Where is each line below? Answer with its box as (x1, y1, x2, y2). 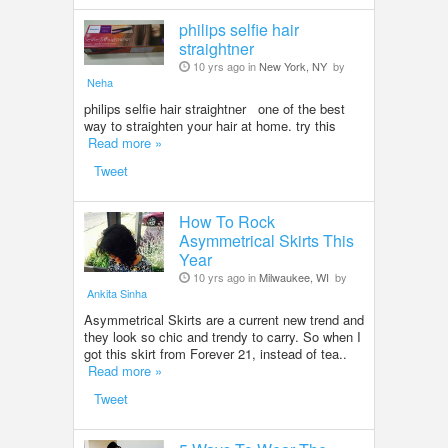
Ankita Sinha (87, 285, 147, 301)
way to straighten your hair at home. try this (84, 116, 352, 135)
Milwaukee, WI (259, 269, 329, 285)
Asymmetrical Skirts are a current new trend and (84, 310, 364, 329)
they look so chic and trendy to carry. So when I (84, 327, 361, 346)
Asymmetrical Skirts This (179, 229, 354, 252)
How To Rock (179, 210, 275, 233)
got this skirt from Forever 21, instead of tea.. (84, 344, 347, 363)
